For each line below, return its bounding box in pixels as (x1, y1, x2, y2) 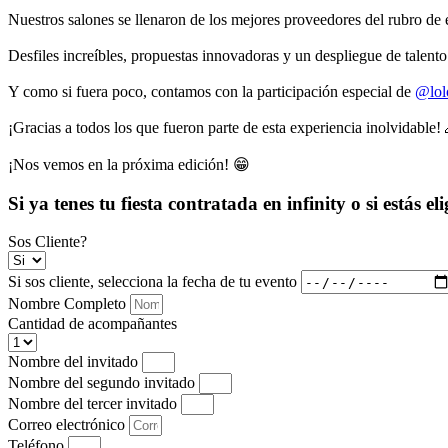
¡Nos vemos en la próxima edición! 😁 (8, 156, 250, 174)
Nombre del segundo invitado (8, 374, 199, 392)
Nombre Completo (8, 295, 130, 313)
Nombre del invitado (8, 353, 142, 371)
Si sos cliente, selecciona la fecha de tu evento (8, 272, 301, 290)
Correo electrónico (8, 416, 129, 434)
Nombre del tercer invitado (8, 395, 181, 413)
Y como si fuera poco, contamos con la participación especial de (8, 83, 415, 101)
